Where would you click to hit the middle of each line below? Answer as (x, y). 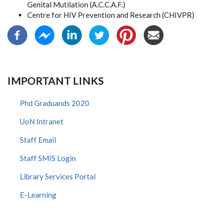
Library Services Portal (58, 176)
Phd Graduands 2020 (55, 103)
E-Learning (38, 195)
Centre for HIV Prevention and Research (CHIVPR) (111, 15)
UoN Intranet (42, 121)
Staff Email (38, 140)
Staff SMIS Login (48, 158)
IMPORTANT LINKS (55, 81)
